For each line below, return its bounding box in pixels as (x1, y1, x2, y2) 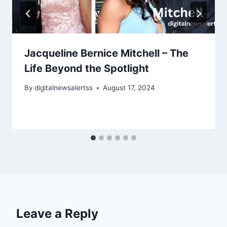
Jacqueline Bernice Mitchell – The (24, 47, 188, 59)
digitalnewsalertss (34, 84, 93, 92)
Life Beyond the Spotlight (24, 62, 149, 74)
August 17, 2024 (103, 84, 156, 92)
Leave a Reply (16, 206, 98, 221)
